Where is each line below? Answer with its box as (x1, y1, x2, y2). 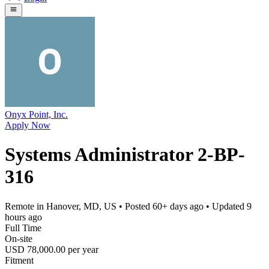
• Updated (204, 201, 247, 211)
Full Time (5, 222, 41, 233)
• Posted (116, 201, 153, 211)
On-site (5, 233, 32, 244)
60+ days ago (153, 201, 204, 211)
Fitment (5, 255, 34, 265)
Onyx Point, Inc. (5, 109, 68, 119)
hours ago (5, 211, 42, 222)
